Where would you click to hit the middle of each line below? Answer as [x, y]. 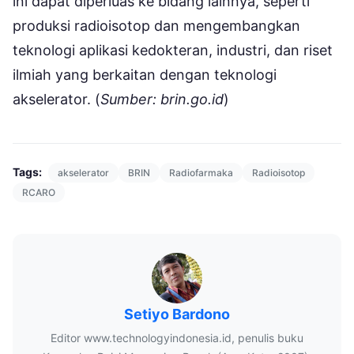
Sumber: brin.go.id [162, 99]
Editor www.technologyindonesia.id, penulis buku [177, 337]
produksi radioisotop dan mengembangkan [156, 25]
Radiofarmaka [201, 172]
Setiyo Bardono [177, 314]
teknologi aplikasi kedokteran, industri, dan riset [173, 50]
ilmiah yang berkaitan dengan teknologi [145, 74]
